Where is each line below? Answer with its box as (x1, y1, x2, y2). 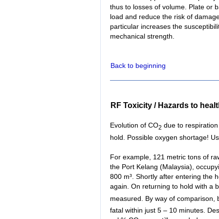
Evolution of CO (110, 121, 158, 129)
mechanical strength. (110, 32, 175, 40)
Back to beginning (110, 61, 166, 69)
